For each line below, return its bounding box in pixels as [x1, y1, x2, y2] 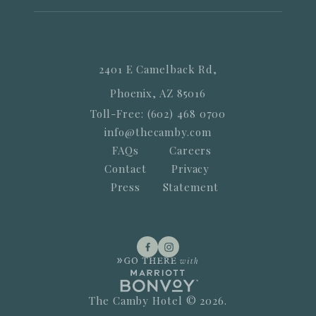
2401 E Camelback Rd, [99, 62, 217, 76]
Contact [104, 162, 147, 176]
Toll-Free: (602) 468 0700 [90, 107, 226, 121]
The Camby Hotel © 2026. [89, 293, 227, 308]
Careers [169, 143, 212, 157]
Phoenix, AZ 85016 [109, 86, 207, 100]
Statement [162, 180, 219, 194]
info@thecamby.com [104, 125, 212, 139]
